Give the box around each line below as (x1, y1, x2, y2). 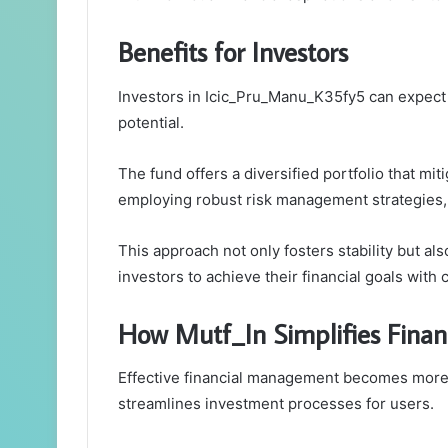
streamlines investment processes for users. (118, 394, 434, 414)
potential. (118, 112, 184, 132)
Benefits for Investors (118, 34, 348, 70)
